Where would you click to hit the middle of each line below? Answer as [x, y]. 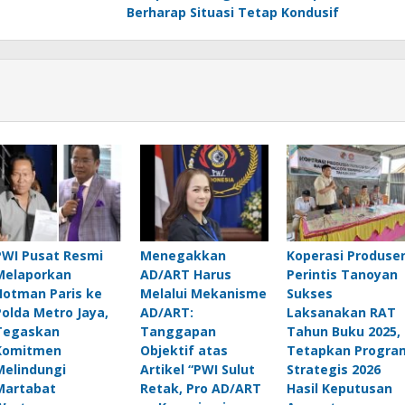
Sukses [309, 293]
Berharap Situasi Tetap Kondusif [232, 13]
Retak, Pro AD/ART [200, 388]
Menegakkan [183, 255]
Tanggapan [178, 331]
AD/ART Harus [185, 274]
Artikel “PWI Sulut [197, 369]
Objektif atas [184, 350]
